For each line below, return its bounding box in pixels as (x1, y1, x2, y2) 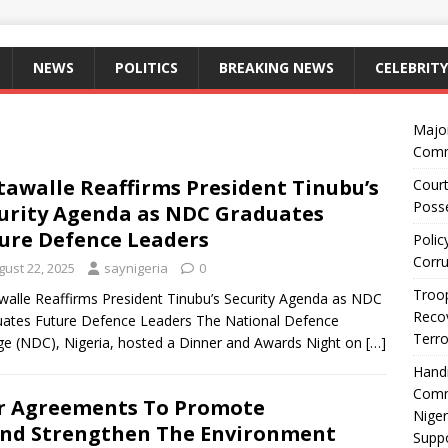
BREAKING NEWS (219, 58, 334, 77)
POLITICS (115, 58, 178, 77)
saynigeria (104, 259, 168, 277)
